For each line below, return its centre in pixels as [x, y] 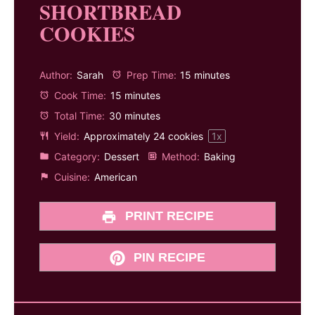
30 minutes [134, 115]
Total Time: [78, 115]
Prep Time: [150, 75]
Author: [56, 75]
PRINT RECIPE [168, 216]
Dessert [121, 156]
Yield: [65, 136]
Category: [75, 156]
